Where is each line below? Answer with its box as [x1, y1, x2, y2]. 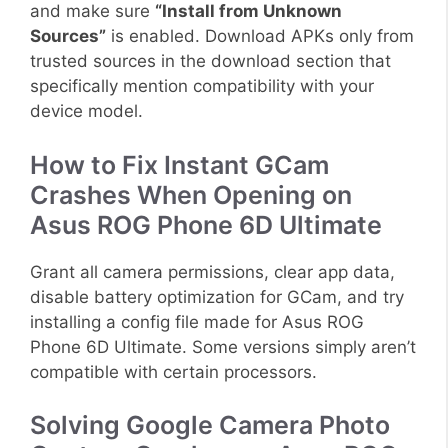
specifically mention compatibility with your [30, 76, 374, 97]
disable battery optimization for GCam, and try [30, 286, 404, 307]
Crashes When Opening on [30, 179, 352, 210]
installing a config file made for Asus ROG [30, 311, 364, 332]
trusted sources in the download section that [30, 51, 391, 72]
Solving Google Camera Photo [30, 410, 390, 441]
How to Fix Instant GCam [30, 149, 329, 180]
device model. [30, 101, 143, 122]
